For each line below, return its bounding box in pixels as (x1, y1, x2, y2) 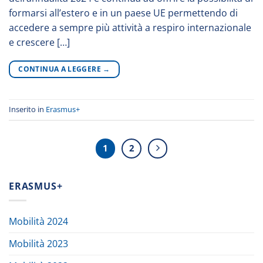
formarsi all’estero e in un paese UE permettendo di (9, 6, 238, 19)
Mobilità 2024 (9, 215, 68, 228)
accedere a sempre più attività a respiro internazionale (9, 21, 251, 34)
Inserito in (9, 104, 46, 115)
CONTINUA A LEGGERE (18, 63, 103, 74)
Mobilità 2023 (9, 237, 68, 251)
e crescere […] (9, 35, 70, 49)
